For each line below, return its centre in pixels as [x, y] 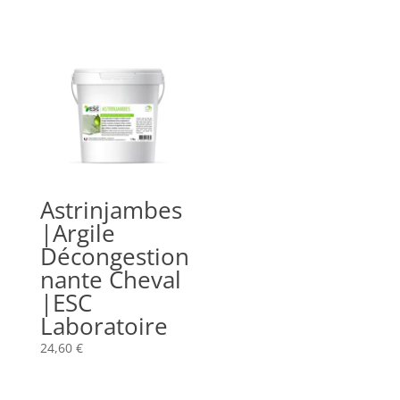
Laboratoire [104, 325]
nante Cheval [110, 279]
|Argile [77, 233]
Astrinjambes [111, 209]
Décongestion [114, 256]
